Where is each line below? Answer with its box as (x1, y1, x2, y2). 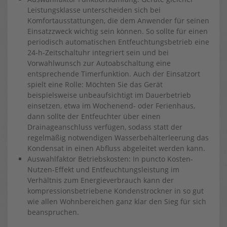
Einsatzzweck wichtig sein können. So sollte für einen (27, 26, 208, 36)
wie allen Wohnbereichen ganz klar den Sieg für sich (27, 197, 206, 206)
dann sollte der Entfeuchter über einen (27, 111, 161, 121)
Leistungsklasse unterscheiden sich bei (27, 5, 161, 15)
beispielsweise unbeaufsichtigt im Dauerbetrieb (27, 90, 191, 100)
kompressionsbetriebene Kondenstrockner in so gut (27, 186, 204, 196)
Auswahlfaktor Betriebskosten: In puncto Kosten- (27, 154, 193, 164)
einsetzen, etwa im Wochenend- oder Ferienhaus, (27, 101, 195, 110)
